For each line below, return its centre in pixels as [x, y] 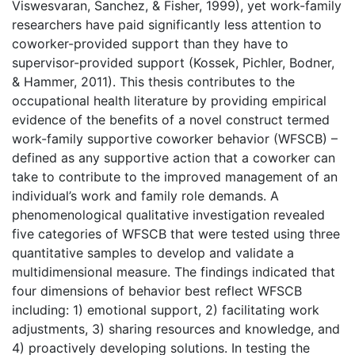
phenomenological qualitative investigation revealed [168, 215]
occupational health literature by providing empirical [169, 101]
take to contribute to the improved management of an [175, 177]
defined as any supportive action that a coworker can [174, 158]
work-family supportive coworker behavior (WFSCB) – [175, 139]
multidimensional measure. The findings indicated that [174, 272]
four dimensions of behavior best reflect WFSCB [157, 291]
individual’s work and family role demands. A [145, 196]
